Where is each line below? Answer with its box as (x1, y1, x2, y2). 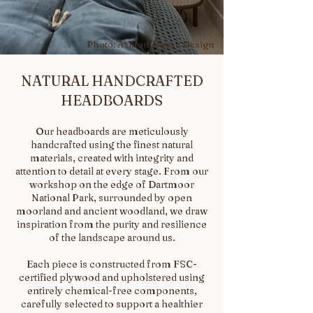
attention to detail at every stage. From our (15, 165, 208, 177)
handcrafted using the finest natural (31, 138, 193, 151)
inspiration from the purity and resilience (17, 218, 207, 231)
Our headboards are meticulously (35, 125, 189, 138)
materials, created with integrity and (30, 152, 194, 164)
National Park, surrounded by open (31, 191, 192, 204)
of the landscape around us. (48, 231, 175, 244)
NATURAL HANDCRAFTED (20, 72, 203, 89)
